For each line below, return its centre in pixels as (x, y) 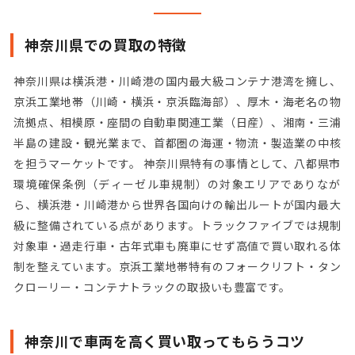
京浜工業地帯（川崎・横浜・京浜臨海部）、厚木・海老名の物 (177, 101)
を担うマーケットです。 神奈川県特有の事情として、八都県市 (177, 163)
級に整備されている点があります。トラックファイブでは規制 (177, 225)
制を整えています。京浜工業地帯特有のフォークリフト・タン (177, 266)
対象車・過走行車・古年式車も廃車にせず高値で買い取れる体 (177, 246)
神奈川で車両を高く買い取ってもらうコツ (165, 341)
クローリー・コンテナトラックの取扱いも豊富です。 (152, 287)
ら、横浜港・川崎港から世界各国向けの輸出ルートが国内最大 (177, 204)
